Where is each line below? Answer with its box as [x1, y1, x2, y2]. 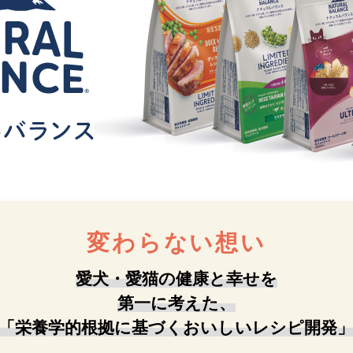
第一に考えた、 [117, 293, 236, 312]
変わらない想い [86, 229, 267, 255]
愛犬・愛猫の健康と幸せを [75, 269, 277, 288]
